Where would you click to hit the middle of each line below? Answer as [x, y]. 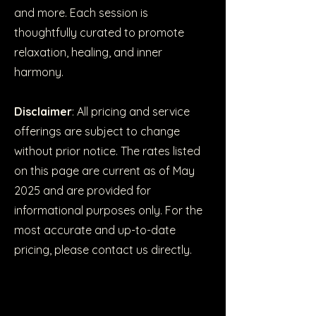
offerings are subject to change [97, 131]
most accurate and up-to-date [95, 230]
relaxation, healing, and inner [88, 52]
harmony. [39, 72]
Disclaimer [43, 111]
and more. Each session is [81, 13]
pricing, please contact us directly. [103, 250]
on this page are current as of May [104, 171]
